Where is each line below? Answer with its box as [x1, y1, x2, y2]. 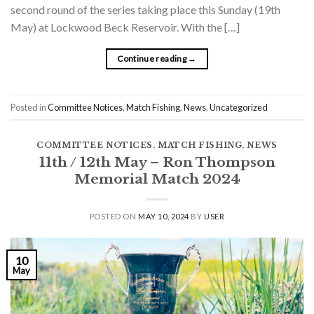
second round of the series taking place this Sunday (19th [11, 3, 280, 17]
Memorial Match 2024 [74, 170, 240, 188]
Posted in [11, 101, 48, 113]
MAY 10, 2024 [138, 212, 189, 221]
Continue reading [117, 53, 189, 64]
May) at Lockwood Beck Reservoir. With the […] [11, 20, 240, 34]
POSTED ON [89, 212, 139, 221]
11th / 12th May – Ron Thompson [39, 153, 275, 171]
